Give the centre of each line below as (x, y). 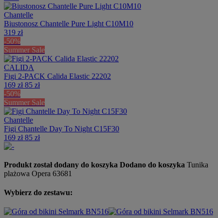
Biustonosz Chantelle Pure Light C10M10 (69, 23)
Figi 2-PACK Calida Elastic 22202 (57, 76)
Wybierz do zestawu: (38, 192)
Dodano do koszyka (152, 164)
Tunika (197, 164)
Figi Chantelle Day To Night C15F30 (62, 128)
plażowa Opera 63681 (38, 173)
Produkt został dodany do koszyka (61, 164)
